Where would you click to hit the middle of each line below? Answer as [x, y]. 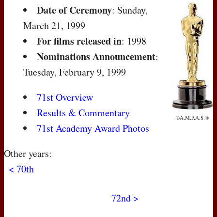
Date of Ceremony [74, 10]
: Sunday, [130, 10]
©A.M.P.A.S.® [192, 118]
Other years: [28, 154]
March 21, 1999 [54, 26]
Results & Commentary [83, 113]
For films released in [79, 41]
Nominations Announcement [96, 57]
